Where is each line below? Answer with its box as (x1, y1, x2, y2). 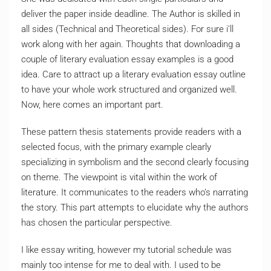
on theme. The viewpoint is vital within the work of (21, 172, 217, 183)
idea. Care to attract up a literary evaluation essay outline (21, 69, 246, 80)
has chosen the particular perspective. (21, 217, 172, 228)
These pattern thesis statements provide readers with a (21, 126, 241, 137)
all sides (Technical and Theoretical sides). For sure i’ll (21, 24, 233, 34)
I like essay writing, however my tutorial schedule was (21, 244, 232, 255)
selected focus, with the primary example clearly (21, 142, 211, 152)
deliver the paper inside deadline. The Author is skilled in (21, 8, 240, 19)
